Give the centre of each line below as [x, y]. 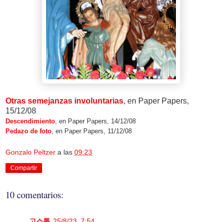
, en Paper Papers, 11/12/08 [92, 131]
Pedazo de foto [28, 131]
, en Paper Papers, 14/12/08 [95, 121]
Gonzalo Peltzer [30, 152]
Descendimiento [30, 121]
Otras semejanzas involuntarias [64, 101]
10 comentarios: [34, 195]
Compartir [24, 168]
